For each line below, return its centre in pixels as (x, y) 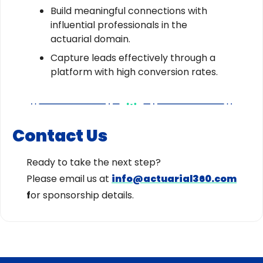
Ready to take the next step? (94, 163)
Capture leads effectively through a (133, 58)
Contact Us (60, 136)
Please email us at (69, 179)
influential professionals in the (119, 25)
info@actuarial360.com (174, 179)
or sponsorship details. (82, 195)
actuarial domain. (90, 39)
